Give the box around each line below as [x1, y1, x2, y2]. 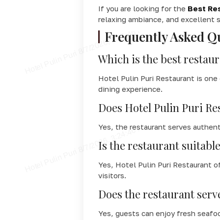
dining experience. [98, 84, 163, 93]
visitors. [98, 170, 126, 180]
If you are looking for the [98, 3, 188, 13]
